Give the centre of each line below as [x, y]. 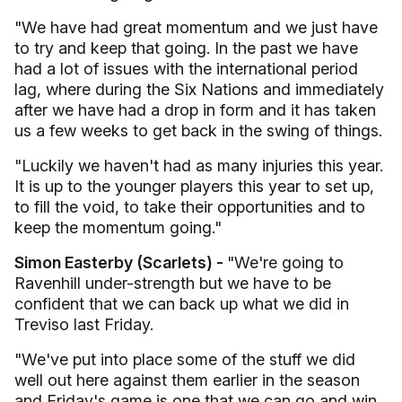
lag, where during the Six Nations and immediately [199, 89]
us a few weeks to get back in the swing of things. [198, 131]
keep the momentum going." [118, 227]
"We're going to [285, 262]
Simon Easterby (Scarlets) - [121, 262]
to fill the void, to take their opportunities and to [190, 207]
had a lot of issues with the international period [186, 69]
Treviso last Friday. [84, 324]
